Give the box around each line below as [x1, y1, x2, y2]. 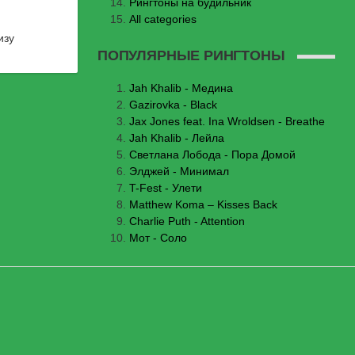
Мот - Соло [129, 231, 187, 244]
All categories [129, 13, 197, 25]
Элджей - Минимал [129, 165, 229, 177]
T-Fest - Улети [129, 181, 202, 194]
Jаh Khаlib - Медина [129, 82, 233, 94]
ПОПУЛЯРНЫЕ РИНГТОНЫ [97, 48, 285, 63]
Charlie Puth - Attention [129, 215, 245, 227]
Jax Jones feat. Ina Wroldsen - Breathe [129, 115, 325, 128]
